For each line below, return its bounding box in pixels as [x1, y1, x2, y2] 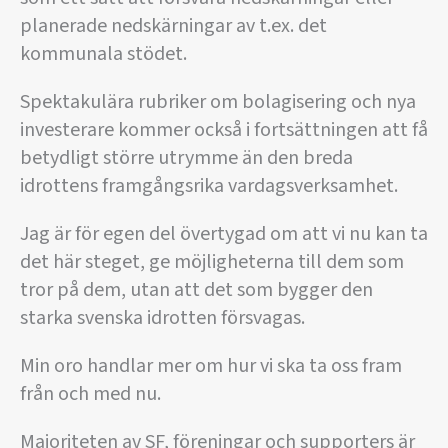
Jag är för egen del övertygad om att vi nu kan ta [20, 220, 428, 249]
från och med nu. [20, 380, 161, 409]
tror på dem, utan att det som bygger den [20, 276, 373, 305]
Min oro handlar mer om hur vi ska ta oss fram [20, 352, 402, 381]
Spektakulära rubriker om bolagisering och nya [20, 88, 416, 117]
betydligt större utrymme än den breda [20, 144, 353, 173]
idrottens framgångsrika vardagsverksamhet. [20, 172, 398, 201]
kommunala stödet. [20, 40, 187, 69]
